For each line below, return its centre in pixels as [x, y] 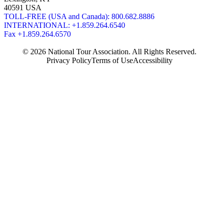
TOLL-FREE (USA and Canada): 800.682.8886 [79, 17]
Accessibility [153, 61]
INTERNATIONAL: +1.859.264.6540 [65, 25]
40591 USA [23, 8]
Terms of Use [112, 61]
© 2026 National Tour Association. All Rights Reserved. [109, 52]
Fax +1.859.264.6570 [37, 34]
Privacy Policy [69, 61]
